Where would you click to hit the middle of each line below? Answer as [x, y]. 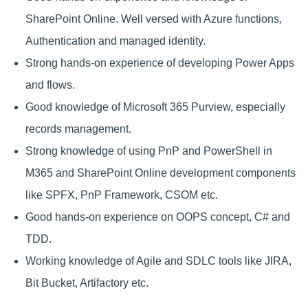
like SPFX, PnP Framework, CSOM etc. [121, 195]
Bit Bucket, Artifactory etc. [87, 283]
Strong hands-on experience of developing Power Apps [159, 63]
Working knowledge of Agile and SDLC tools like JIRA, [158, 261]
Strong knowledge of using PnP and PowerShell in [148, 151]
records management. [78, 129]
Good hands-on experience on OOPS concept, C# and [157, 217]
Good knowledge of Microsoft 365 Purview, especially [155, 107]
